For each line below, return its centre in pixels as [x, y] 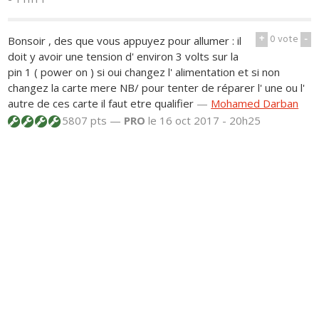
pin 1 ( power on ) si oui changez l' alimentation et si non [144, 72]
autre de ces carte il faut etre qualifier [103, 103]
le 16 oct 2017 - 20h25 [205, 120]
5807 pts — [92, 120]
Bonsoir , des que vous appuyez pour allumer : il [125, 40]
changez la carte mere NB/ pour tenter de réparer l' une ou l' [157, 87]
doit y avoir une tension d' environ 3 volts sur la [124, 56]
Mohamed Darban [255, 103]
